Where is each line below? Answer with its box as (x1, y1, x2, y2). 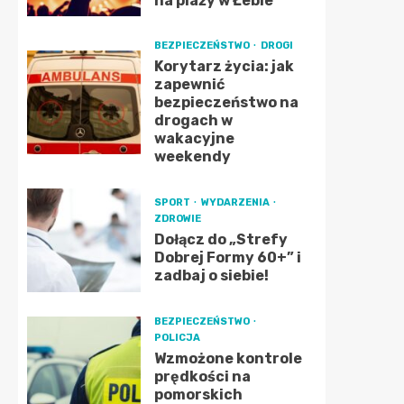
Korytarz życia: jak (153, 58, 294, 75)
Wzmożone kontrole (153, 350, 302, 367)
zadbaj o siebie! (153, 267, 269, 284)
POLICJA (153, 332, 200, 344)
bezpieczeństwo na (153, 94, 298, 111)
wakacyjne (153, 130, 234, 147)
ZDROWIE (153, 213, 201, 225)
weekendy (153, 148, 231, 165)
